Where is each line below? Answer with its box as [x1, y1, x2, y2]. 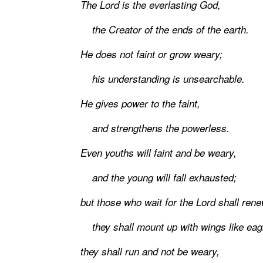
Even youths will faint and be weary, [80, 146, 237, 160]
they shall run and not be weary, [80, 244, 220, 259]
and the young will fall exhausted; [80, 170, 237, 185]
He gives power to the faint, [80, 96, 200, 111]
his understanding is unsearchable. [80, 72, 245, 86]
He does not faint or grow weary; [80, 47, 222, 62]
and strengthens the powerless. [80, 121, 230, 136]
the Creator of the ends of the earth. [80, 22, 249, 37]
